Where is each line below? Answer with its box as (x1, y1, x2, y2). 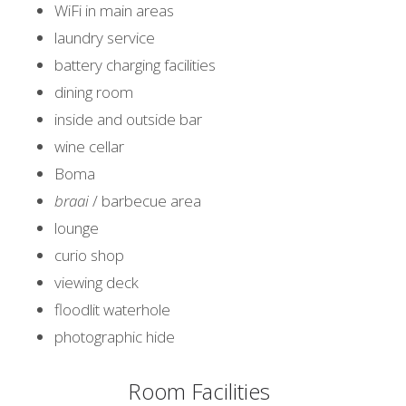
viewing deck (54, 272, 139, 293)
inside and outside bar (54, 109, 202, 130)
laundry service (54, 27, 155, 48)
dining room (54, 82, 133, 102)
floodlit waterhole (54, 299, 170, 320)
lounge (54, 217, 99, 238)
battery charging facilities (54, 54, 216, 75)
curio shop (54, 245, 124, 266)
